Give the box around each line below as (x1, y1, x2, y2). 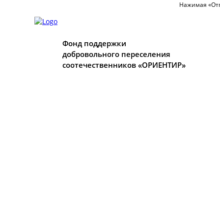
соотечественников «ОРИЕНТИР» (62, 59, 186, 70)
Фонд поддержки (62, 38, 126, 48)
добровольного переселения (62, 49, 170, 59)
